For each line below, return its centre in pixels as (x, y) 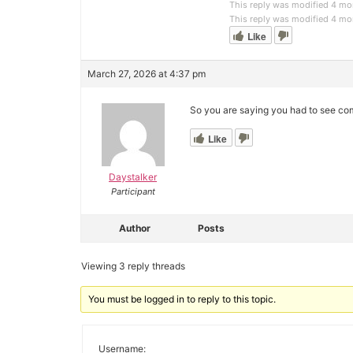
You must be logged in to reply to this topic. (182, 299)
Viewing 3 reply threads (133, 266)
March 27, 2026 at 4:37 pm (147, 73)
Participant (133, 191)
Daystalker (133, 176)
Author (135, 228)
